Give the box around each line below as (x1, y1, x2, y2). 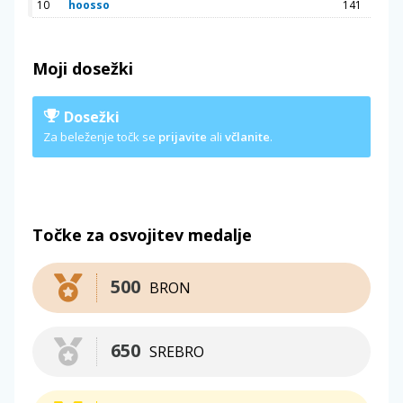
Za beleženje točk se (43, 128, 158, 145)
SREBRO (149, 341, 204, 362)
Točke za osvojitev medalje (32, 223, 252, 246)
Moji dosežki (32, 57, 133, 79)
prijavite (158, 128, 207, 145)
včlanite (225, 128, 270, 145)
